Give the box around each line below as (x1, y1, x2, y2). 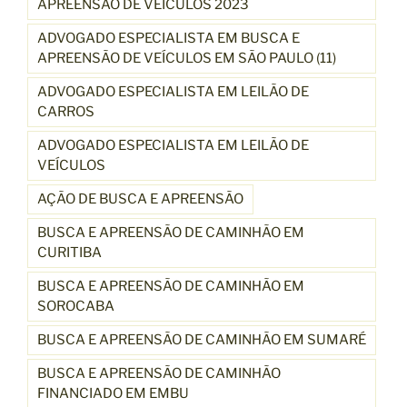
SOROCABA (37, 297, 114, 314)
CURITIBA (37, 243, 102, 261)
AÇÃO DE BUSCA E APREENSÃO (37, 190, 243, 207)
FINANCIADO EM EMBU (37, 384, 189, 402)
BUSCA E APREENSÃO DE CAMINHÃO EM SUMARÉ (37, 331, 366, 348)
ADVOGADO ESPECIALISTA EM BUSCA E (37, 29, 300, 46)
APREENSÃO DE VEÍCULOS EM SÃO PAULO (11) (37, 49, 336, 66)
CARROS (37, 103, 94, 120)
